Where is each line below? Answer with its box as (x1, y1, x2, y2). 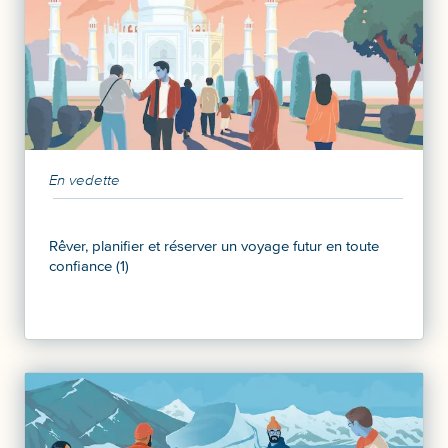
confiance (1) (49, 256, 129, 275)
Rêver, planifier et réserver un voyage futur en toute (49, 236, 379, 255)
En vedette (49, 170, 120, 189)
